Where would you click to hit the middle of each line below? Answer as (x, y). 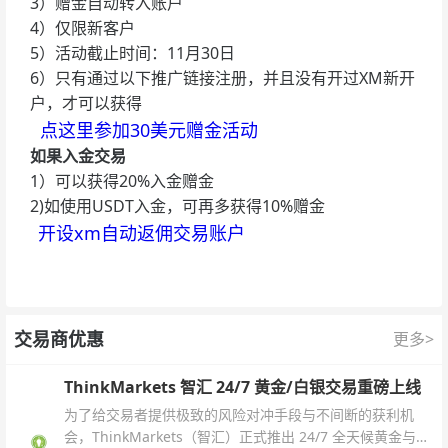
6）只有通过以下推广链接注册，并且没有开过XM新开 (222, 77)
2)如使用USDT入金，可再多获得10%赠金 (177, 205)
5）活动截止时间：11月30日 (134, 52)
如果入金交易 (78, 155)
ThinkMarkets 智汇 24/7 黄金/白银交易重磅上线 (242, 386)
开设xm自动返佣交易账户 (141, 232)
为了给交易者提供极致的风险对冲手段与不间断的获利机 (239, 414)
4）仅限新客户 (82, 27)
